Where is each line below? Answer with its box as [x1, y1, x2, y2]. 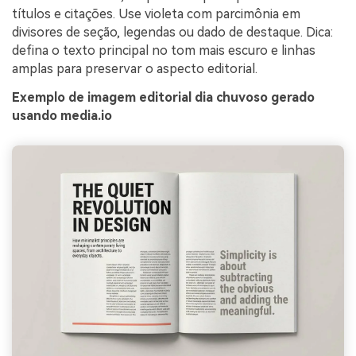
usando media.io [12, 108, 112, 124]
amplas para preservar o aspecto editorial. [12, 61, 257, 77]
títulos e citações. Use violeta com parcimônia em [12, 6, 300, 22]
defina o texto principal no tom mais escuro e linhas [12, 43, 315, 59]
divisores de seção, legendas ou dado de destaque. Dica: [12, 25, 333, 41]
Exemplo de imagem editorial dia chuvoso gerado [12, 90, 315, 106]
